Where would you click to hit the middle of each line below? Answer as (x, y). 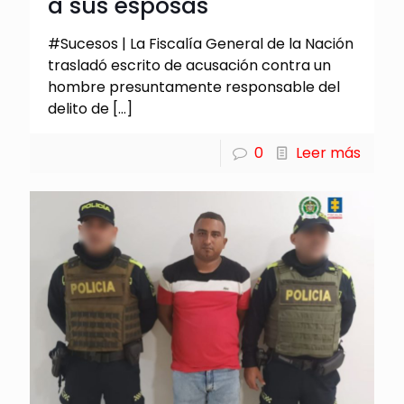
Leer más (328, 152)
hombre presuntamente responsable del (194, 87)
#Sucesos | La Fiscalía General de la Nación (201, 43)
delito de (78, 108)
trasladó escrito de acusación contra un (189, 65)
